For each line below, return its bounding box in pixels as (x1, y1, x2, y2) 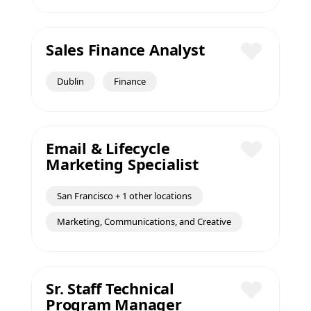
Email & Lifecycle (46, 138, 170, 158)
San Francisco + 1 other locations (57, 190, 192, 202)
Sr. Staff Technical (46, 278, 174, 299)
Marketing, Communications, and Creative (57, 215, 231, 228)
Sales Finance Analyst (46, 40, 205, 60)
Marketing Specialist (46, 154, 199, 174)
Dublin (57, 75, 84, 87)
